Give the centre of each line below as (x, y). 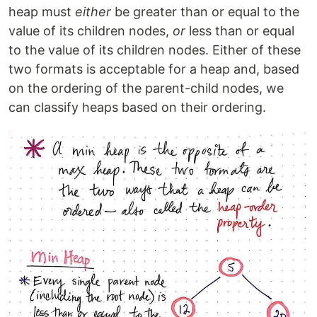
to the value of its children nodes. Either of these (155, 50)
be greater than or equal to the (205, 12)
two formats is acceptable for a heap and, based (154, 69)
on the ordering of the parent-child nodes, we (146, 88)
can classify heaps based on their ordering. (137, 108)
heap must (42, 12)
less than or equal (240, 31)
